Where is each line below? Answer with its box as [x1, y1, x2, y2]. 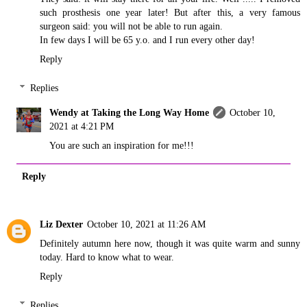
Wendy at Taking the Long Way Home [49, 106, 210, 118]
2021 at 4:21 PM [49, 120, 114, 132]
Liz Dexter [40, 219, 83, 230]
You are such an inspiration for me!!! [49, 139, 195, 151]
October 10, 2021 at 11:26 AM [87, 219, 206, 230]
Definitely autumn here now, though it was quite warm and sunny [40, 238, 300, 249]
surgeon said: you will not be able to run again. [40, 21, 223, 32]
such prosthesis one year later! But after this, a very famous [40, 7, 300, 19]
